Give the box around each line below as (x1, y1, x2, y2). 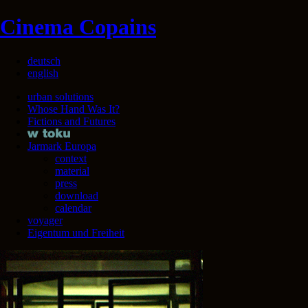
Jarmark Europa (27, 140, 96, 152)
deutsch (27, 54, 60, 67)
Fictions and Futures (27, 115, 115, 127)
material (55, 164, 89, 177)
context (55, 152, 87, 164)
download (55, 189, 98, 201)
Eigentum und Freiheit (27, 226, 124, 239)
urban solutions (27, 90, 93, 102)
